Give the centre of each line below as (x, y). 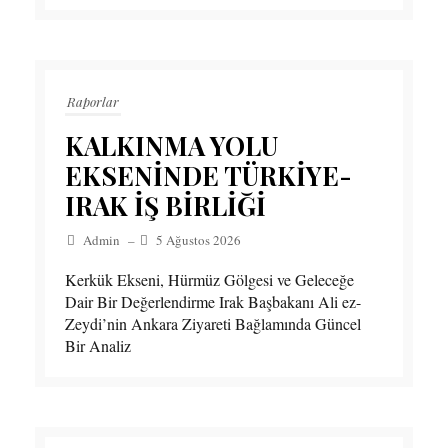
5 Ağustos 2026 (198, 240)
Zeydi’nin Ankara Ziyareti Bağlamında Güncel (213, 324)
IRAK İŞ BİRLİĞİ (165, 206)
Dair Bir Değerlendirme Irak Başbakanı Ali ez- (213, 302)
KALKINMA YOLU (171, 146)
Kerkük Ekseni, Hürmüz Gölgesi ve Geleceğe (209, 280)
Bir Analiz (98, 346)
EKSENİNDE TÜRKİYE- (208, 176)
